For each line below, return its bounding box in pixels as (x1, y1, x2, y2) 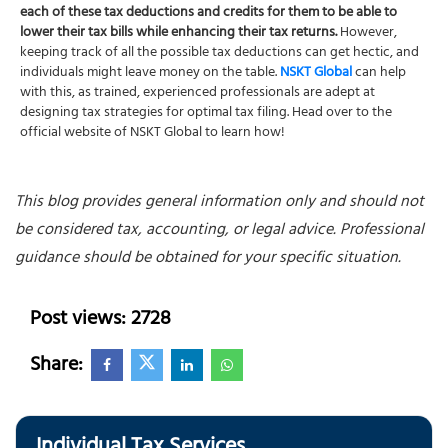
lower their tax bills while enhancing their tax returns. (20, 20, 337, 48)
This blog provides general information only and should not (15, 188, 424, 219)
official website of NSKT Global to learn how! (20, 120, 285, 148)
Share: (30, 348, 83, 386)
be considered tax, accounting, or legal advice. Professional (15, 216, 424, 247)
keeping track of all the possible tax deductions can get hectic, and (20, 40, 419, 68)
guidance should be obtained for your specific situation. (15, 244, 401, 275)
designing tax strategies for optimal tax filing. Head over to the (20, 100, 392, 128)
